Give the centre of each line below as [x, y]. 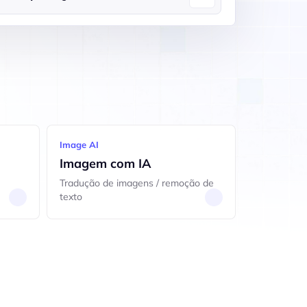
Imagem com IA [105, 163]
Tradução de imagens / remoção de [136, 183]
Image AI [79, 145]
